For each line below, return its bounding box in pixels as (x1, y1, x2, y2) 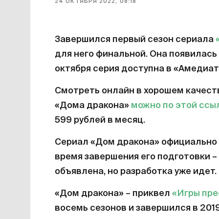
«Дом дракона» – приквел (55, 189, 172, 198)
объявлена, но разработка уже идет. (55, 167, 217, 176)
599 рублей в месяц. (55, 116, 145, 125)
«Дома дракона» (55, 101, 131, 110)
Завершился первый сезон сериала (55, 35, 216, 44)
